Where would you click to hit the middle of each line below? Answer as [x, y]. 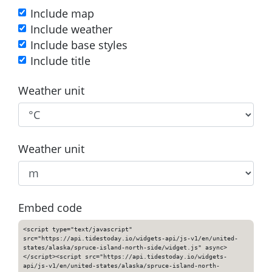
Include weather [71, 29]
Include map [62, 13]
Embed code [50, 207]
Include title [60, 60]
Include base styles [79, 45]
